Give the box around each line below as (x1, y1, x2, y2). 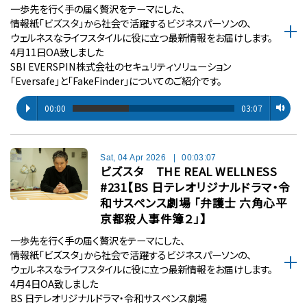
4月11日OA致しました (10, 45, 103, 60)
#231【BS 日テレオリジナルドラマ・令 (100, 179, 291, 196)
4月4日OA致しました (10, 275, 98, 291)
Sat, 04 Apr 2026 (100, 152, 167, 162)
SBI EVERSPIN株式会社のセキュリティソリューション (10, 59, 231, 74)
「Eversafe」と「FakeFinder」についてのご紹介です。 (10, 73, 222, 88)
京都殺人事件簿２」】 (100, 210, 207, 228)
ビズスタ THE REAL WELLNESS (100, 163, 278, 180)
